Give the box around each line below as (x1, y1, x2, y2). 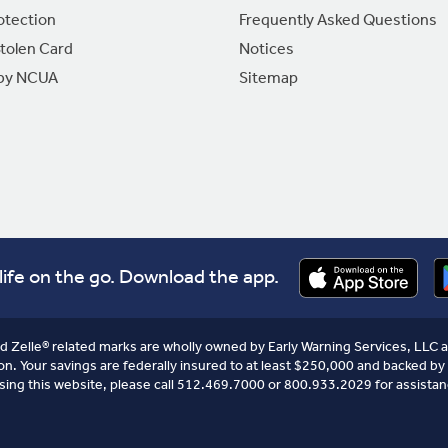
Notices (238, 34, 294, 66)
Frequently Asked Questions (238, 5, 437, 37)
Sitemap (238, 63, 298, 95)
